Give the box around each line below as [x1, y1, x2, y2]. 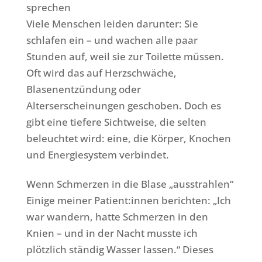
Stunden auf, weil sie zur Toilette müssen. [26, 49, 224, 63]
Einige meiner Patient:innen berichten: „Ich [26, 193, 231, 207]
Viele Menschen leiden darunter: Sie [26, 16, 198, 30]
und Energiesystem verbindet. [26, 147, 169, 161]
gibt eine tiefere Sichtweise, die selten [26, 115, 206, 129]
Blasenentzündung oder [26, 82, 141, 96]
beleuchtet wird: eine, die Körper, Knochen [26, 131, 231, 145]
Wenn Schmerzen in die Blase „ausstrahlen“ [26, 177, 233, 191]
